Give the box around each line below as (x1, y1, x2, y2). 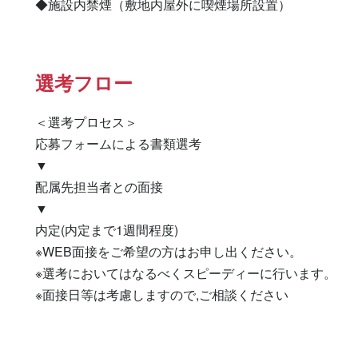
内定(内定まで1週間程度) (35, 221, 178, 239)
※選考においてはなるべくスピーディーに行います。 (35, 264, 336, 282)
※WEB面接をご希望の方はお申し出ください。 (35, 242, 302, 261)
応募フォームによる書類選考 (35, 134, 201, 153)
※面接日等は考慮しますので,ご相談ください (35, 285, 288, 304)
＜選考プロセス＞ (35, 113, 137, 131)
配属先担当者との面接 (35, 177, 163, 196)
